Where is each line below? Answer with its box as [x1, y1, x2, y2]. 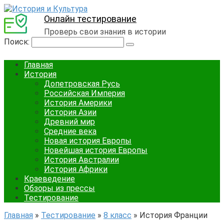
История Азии [44, 107, 96, 117]
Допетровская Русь [44, 79, 120, 88]
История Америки [44, 98, 112, 107]
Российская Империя [44, 88, 125, 98]
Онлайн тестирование [44, 13, 136, 24]
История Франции [139, 210, 207, 220]
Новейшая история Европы [44, 145, 147, 155]
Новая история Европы [44, 136, 131, 145]
